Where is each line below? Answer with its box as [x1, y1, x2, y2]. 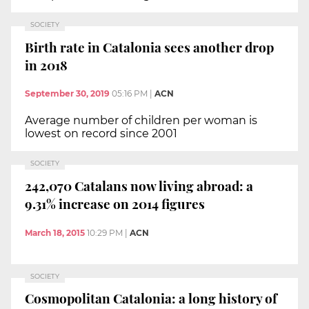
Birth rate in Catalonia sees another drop [25, 37, 274, 56]
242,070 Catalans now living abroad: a [25, 176, 253, 195]
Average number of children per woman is [25, 114, 257, 128]
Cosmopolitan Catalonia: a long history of [25, 289, 277, 308]
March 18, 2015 [25, 227, 85, 238]
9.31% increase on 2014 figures [25, 194, 205, 212]
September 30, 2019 [25, 88, 110, 99]
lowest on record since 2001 [25, 127, 177, 141]
